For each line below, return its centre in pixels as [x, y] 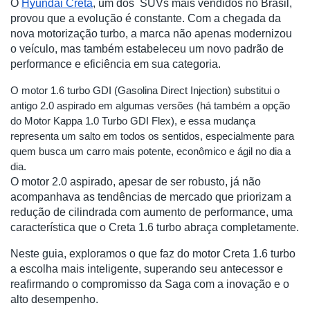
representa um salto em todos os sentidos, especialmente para [152, 137]
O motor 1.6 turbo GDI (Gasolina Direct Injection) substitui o [145, 91]
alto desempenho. [56, 300]
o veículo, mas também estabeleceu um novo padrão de [147, 49]
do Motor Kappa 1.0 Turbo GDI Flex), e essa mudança [133, 121]
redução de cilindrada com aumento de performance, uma [152, 212]
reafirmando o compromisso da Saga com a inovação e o [150, 284]
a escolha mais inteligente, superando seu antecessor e [147, 269]
